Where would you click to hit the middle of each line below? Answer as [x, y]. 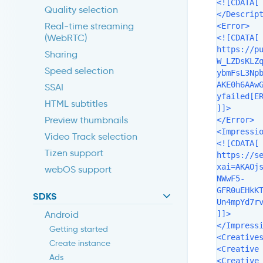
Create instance [80, 243]
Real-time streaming [89, 26]
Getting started [79, 229]
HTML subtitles [76, 104]
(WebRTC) [66, 38]
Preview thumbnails [86, 120]
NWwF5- [231, 178]
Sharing [61, 55]
